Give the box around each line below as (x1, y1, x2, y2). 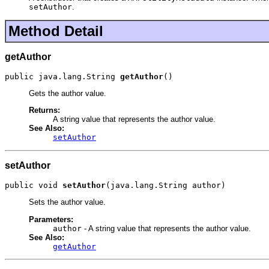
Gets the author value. (29, 89, 106, 98)
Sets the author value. (29, 198, 106, 207)
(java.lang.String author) (106, 180, 226, 190)
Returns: (29, 106, 60, 115)
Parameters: (29, 214, 73, 224)
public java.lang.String (5, 71, 120, 81)
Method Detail (8, 22, 103, 39)
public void (5, 180, 62, 190)
